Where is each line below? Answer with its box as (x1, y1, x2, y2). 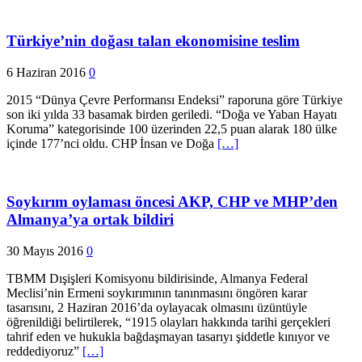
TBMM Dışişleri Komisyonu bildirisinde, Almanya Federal (6, 271, 308, 286)
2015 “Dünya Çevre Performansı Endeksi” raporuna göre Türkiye (6, 92, 343, 107)
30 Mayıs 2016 (6, 244, 83, 259)
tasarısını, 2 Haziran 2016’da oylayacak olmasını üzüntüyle (6, 301, 307, 315)
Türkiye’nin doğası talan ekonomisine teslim (6, 32, 300, 49)
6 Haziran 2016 (6, 65, 86, 79)
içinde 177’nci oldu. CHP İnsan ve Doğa (6, 136, 217, 150)
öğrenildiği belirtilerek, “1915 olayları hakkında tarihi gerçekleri (6, 315, 330, 330)
